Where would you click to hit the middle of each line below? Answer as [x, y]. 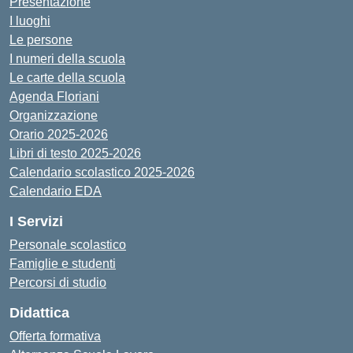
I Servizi [36, 221]
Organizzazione [54, 115]
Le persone [41, 40]
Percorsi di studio [58, 282]
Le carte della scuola [67, 78]
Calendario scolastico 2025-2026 [102, 172]
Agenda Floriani [54, 97]
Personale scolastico [68, 245]
